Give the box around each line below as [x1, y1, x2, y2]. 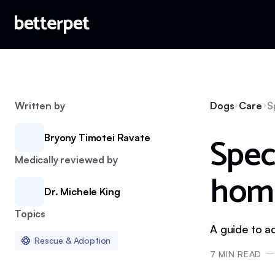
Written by [15, 99, 65, 112]
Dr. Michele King [44, 185, 120, 198]
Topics [15, 207, 46, 220]
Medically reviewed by [15, 153, 118, 166]
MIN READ [215, 249, 262, 259]
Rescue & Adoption [34, 235, 111, 246]
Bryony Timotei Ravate [44, 131, 150, 144]
